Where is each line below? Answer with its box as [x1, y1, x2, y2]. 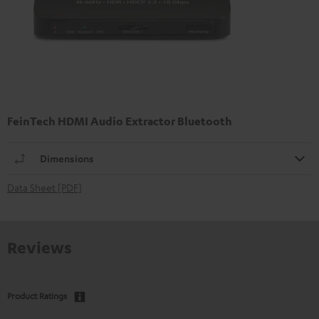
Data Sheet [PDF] [7, 180, 82, 194]
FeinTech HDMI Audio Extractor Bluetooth [7, 113, 232, 128]
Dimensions [40, 151, 94, 165]
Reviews [7, 236, 72, 257]
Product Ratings [7, 289, 67, 301]
